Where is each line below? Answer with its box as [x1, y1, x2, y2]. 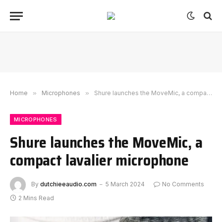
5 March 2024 [106, 180, 145, 188]
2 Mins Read [18, 194, 54, 202]
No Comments [162, 180, 204, 188]
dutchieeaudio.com [40, 180, 97, 188]
